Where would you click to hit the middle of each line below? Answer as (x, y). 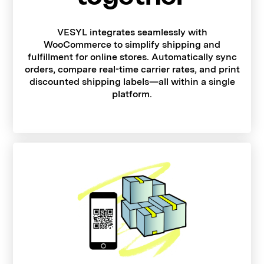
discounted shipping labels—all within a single (132, 82)
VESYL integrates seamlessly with (132, 32)
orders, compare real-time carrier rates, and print (132, 70)
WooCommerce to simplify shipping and (132, 45)
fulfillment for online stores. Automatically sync (132, 57)
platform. (132, 94)
